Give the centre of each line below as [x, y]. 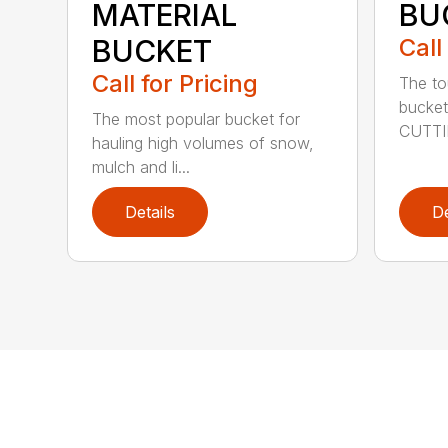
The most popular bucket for [196, 119]
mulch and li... [141, 167]
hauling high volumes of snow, [203, 143]
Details [150, 212]
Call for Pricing [175, 84]
